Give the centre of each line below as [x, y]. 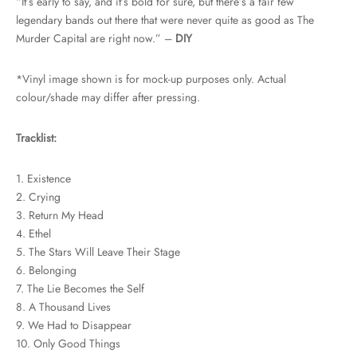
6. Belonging [46, 271]
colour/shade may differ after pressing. [108, 98]
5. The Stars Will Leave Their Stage [98, 252]
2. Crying [38, 197]
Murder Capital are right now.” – [96, 39]
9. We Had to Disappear [74, 326]
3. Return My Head [60, 216]
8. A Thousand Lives [63, 307]
